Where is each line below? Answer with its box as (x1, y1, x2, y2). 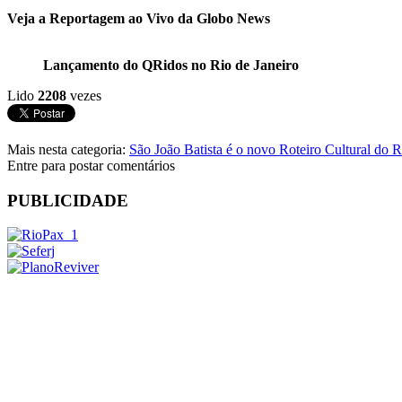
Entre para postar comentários (7, 157, 175, 173)
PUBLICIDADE (7, 190, 128, 210)
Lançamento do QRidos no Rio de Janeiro (43, 57, 299, 73)
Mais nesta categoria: (7, 141, 126, 157)
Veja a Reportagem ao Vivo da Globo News (7, 10, 274, 26)
